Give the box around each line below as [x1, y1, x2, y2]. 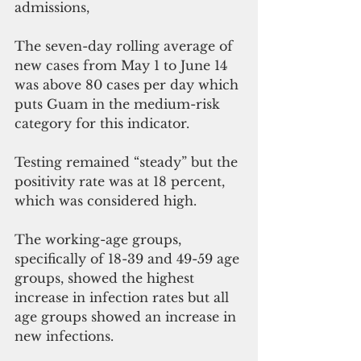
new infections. [15, 327, 118, 344]
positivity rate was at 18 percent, [15, 172, 229, 189]
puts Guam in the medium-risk [15, 95, 224, 112]
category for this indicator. [15, 114, 197, 131]
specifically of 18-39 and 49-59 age [15, 250, 243, 267]
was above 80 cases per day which [15, 76, 243, 93]
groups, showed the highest [15, 269, 198, 286]
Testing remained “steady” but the [15, 153, 242, 170]
